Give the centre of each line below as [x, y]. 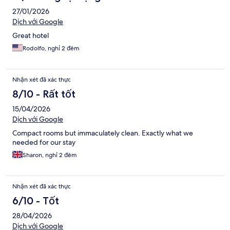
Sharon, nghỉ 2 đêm [50, 155]
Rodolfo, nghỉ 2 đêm [51, 49]
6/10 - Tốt [36, 201]
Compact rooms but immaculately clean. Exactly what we [103, 133]
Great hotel [31, 36]
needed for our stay [44, 142]
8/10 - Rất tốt [44, 94]
